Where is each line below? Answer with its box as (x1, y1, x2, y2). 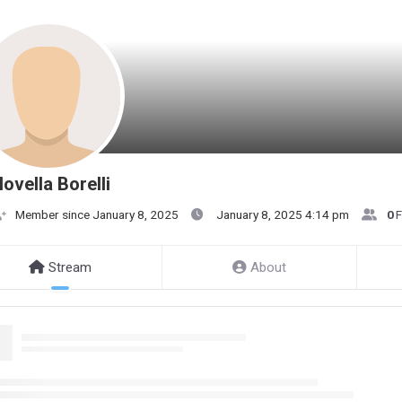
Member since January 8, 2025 (15, 207, 179, 222)
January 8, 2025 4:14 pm (215, 207, 349, 222)
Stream (48, 259, 92, 275)
